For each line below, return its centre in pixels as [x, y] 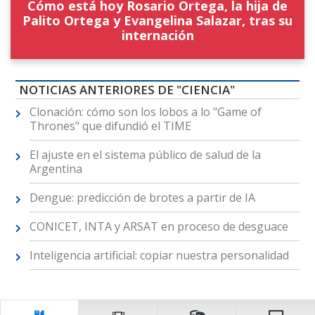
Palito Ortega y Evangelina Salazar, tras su [157, 20]
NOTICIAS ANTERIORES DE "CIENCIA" [127, 89]
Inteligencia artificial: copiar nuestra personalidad [159, 255]
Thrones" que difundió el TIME [110, 126]
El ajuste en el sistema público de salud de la [145, 154]
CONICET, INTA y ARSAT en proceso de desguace [159, 226]
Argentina [56, 168]
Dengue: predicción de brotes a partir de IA [142, 197]
